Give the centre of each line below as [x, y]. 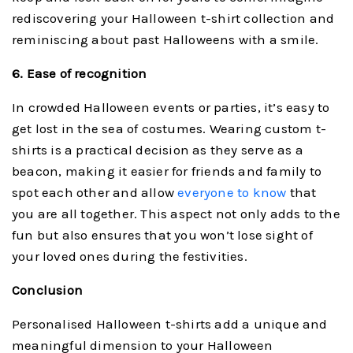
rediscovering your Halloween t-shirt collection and [173, 18]
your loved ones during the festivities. [130, 256]
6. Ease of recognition [80, 73]
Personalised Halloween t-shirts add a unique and [170, 323]
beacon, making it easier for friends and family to [167, 171]
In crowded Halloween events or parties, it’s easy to [171, 107]
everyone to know [232, 192]
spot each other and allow [95, 192]
